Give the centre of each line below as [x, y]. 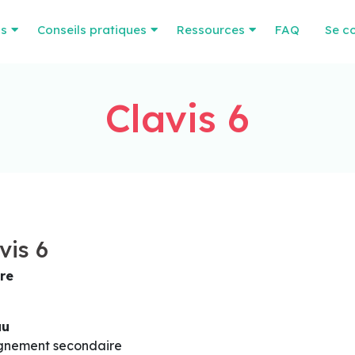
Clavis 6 [177, 118]
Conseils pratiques [92, 30]
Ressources [211, 30]
